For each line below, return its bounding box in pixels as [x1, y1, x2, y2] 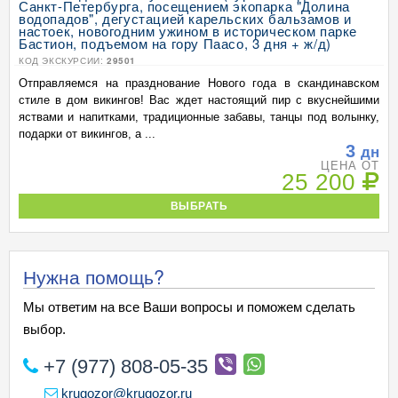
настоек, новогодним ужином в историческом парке [19, 21, 358, 40]
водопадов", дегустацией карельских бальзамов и [19, 9, 352, 28]
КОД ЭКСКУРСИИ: [19, 54, 107, 67]
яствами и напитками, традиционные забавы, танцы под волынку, [19, 110, 379, 123]
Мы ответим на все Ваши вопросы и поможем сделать [23, 299, 355, 314]
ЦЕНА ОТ [320, 159, 379, 172]
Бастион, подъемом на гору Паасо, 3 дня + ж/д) [19, 34, 331, 52]
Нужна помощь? [23, 263, 164, 290]
